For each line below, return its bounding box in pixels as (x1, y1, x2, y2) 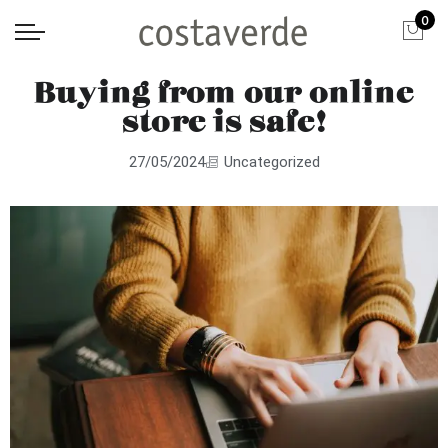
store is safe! (122, 106, 326, 122)
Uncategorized (223, 153, 320, 171)
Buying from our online (33, 77, 415, 93)
